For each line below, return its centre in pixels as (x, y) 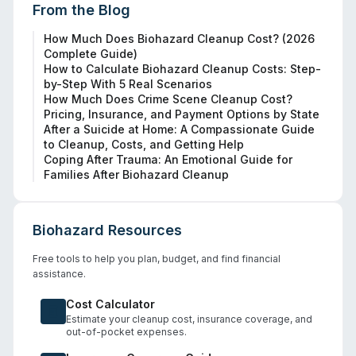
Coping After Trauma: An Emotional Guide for (168, 159)
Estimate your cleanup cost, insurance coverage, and (189, 319)
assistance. (59, 274)
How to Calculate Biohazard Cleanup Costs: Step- (182, 69)
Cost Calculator (110, 304)
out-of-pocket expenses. (126, 332)
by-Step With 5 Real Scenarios (128, 84)
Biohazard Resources (107, 230)
